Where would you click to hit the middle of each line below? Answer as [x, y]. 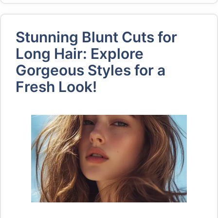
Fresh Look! [56, 87]
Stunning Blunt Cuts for [96, 37]
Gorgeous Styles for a [91, 70]
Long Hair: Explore [80, 54]
